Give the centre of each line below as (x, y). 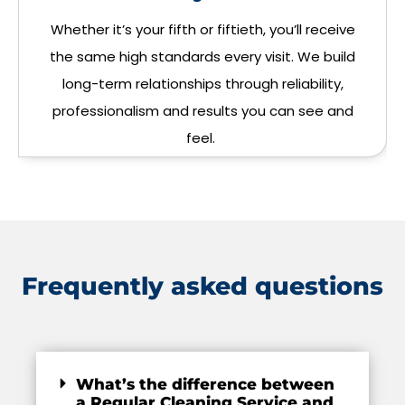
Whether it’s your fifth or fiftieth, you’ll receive (202, 30)
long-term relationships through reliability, (202, 84)
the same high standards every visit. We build (202, 57)
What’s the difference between (206, 385)
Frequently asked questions (202, 287)
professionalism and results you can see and (202, 111)
